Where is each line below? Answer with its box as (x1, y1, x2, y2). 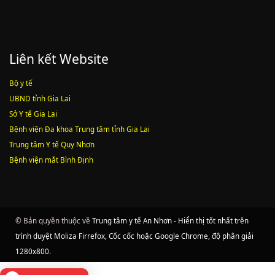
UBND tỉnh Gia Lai (9, 93, 71, 104)
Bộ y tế (9, 78, 33, 88)
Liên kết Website (9, 50, 109, 68)
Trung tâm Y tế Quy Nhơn (9, 139, 95, 150)
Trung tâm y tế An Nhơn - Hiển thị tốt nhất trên (92, 215, 249, 226)
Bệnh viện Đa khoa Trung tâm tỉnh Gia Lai (9, 124, 150, 134)
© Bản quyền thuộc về (15, 215, 92, 226)
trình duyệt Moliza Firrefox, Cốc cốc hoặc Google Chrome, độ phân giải (15, 231, 254, 241)
